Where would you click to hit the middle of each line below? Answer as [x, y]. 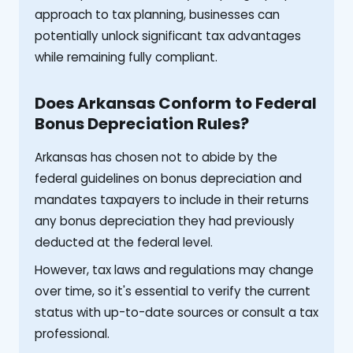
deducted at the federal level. [124, 242]
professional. [72, 333]
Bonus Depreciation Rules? [142, 123]
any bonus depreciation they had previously [165, 221]
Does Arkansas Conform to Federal [176, 103]
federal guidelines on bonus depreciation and [168, 178]
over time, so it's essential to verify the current [173, 291]
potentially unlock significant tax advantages [168, 35]
